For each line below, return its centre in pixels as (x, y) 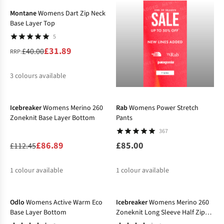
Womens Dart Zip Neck (72, 14)
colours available (40, 76)
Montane (23, 14)
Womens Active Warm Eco (64, 203)
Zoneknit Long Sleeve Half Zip (160, 213)
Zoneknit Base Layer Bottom (52, 118)
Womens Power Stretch (164, 108)
